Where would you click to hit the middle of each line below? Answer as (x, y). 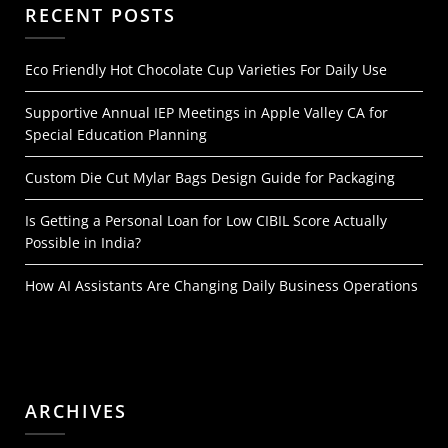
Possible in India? (83, 242)
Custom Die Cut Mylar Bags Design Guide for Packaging (210, 177)
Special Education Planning (116, 134)
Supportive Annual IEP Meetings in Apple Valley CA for (206, 112)
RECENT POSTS (100, 15)
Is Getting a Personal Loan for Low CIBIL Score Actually (206, 220)
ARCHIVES (76, 411)
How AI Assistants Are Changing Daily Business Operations (221, 285)
